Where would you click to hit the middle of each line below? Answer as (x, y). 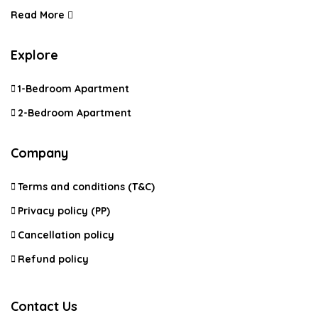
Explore (34, 55)
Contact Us (44, 306)
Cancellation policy (66, 235)
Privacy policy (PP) (64, 210)
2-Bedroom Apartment (75, 113)
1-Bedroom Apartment (73, 88)
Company (39, 153)
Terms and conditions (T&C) (86, 186)
